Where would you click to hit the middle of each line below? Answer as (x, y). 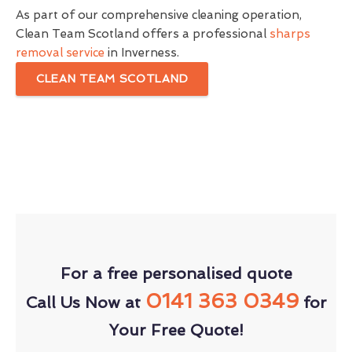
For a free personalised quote (176, 273)
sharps (290, 33)
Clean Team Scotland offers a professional (143, 33)
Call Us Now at (85, 302)
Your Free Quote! (176, 330)
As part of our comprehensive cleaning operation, (159, 15)
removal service (60, 52)
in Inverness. (142, 52)
